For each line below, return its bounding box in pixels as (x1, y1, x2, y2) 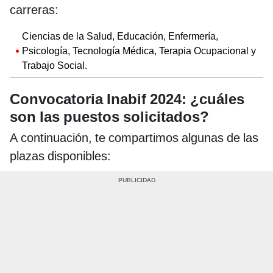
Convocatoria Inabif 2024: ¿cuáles (10, 91, 244, 108)
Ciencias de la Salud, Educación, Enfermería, (22, 30, 218, 43)
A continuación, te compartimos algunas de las (10, 130, 258, 146)
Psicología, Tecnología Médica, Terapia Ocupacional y (22, 45, 256, 57)
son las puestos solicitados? (10, 108, 209, 126)
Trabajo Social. (22, 60, 87, 72)
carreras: (10, 2, 58, 18)
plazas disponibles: (10, 149, 111, 164)
